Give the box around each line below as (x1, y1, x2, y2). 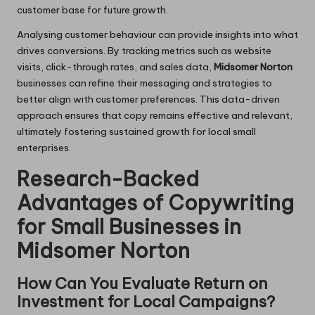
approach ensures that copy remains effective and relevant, (17, 108, 292, 122)
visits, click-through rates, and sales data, (17, 60, 214, 73)
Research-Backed (17, 165, 199, 192)
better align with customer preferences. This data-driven (17, 92, 280, 105)
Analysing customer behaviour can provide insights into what (17, 27, 298, 41)
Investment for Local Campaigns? (17, 291, 275, 311)
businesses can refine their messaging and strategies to (17, 76, 272, 89)
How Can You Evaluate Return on (17, 273, 268, 293)
